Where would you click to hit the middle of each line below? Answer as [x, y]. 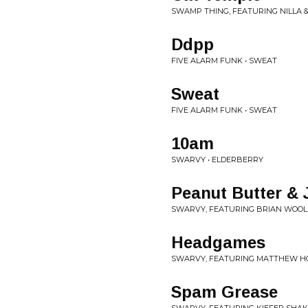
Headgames [218, 242]
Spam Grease [224, 292]
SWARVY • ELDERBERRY [217, 159]
